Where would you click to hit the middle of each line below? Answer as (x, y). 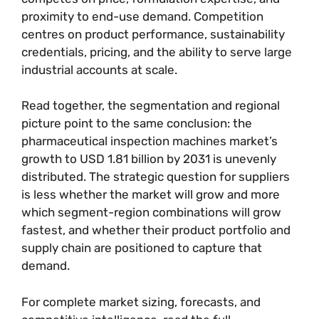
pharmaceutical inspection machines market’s (150, 141)
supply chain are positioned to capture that (142, 248)
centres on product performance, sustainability (153, 34)
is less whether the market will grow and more (151, 194)
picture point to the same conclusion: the (137, 123)
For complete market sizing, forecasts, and (141, 302)
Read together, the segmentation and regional (151, 105)
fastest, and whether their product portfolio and (156, 230)
